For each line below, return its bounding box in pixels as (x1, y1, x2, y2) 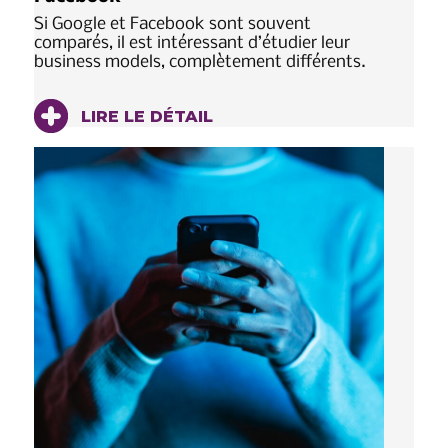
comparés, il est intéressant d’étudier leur (34, 34, 350, 54)
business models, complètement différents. (34, 53, 374, 73)
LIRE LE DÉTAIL (76, 107, 213, 127)
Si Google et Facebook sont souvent (34, 15, 311, 35)
